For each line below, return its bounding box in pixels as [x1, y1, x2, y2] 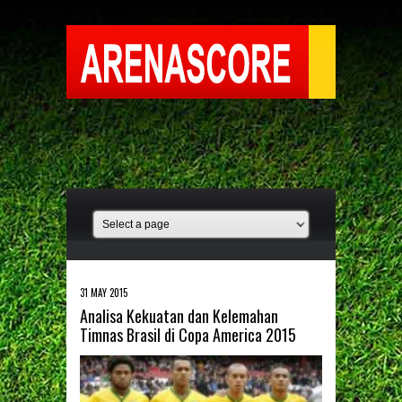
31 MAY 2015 [80, 285, 127, 300]
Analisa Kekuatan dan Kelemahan [80, 304, 278, 328]
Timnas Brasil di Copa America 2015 [80, 323, 296, 346]
